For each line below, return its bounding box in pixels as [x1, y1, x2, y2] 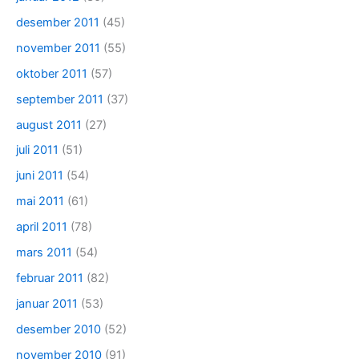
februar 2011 [16, 271, 83, 286]
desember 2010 [16, 322, 101, 337]
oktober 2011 [16, 66, 87, 81]
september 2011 [16, 91, 103, 107]
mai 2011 [16, 194, 64, 209]
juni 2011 [16, 168, 63, 184]
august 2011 [16, 117, 82, 132]
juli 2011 [16, 143, 58, 158]
